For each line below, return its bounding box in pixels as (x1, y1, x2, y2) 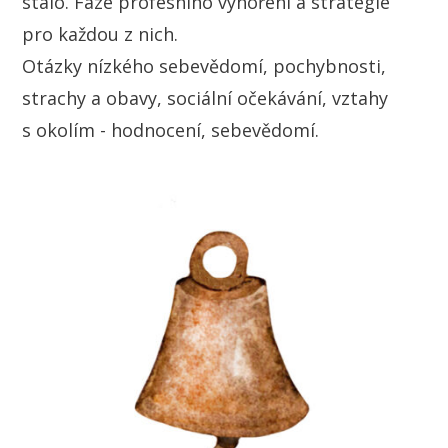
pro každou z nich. (22, 21, 179, 46)
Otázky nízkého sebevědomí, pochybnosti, (22, 53, 387, 78)
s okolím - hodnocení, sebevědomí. (22, 117, 320, 142)
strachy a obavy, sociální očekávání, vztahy (22, 85, 389, 110)
